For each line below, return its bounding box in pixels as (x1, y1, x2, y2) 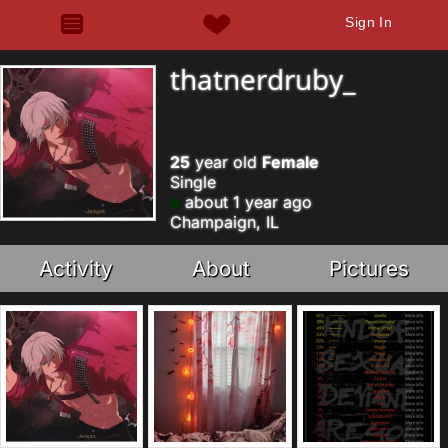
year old (190, 152, 262, 172)
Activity (39, 256, 114, 281)
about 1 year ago (180, 192, 312, 212)
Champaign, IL (170, 212, 279, 232)
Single (170, 172, 216, 192)
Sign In (345, 14, 393, 30)
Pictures (328, 256, 409, 281)
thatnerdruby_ (170, 60, 356, 98)
